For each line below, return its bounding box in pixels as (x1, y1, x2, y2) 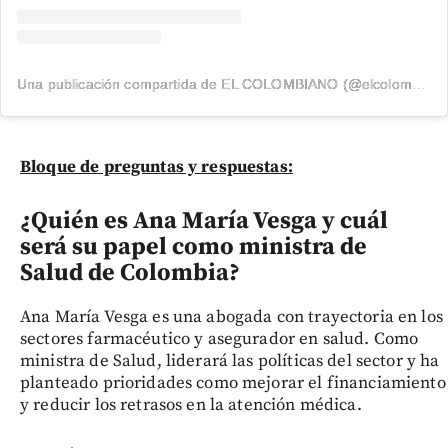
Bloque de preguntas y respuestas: (20, 156, 293, 179)
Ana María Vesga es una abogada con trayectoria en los (20, 306, 443, 329)
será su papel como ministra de (20, 232, 367, 263)
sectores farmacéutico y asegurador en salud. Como (20, 328, 419, 351)
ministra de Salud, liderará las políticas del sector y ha (20, 350, 440, 373)
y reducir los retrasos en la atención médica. (20, 394, 362, 417)
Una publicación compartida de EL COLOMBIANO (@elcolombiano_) (411, 76, 426, 93)
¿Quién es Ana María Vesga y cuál (20, 206, 388, 237)
